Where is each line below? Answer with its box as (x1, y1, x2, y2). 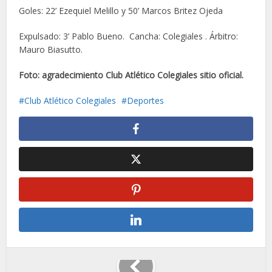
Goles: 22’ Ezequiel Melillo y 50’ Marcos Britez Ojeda (19, 5, 223, 16)
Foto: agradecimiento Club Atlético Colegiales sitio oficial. (19, 69, 244, 81)
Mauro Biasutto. (19, 44, 83, 55)
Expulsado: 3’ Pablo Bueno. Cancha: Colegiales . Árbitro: (19, 30, 239, 42)
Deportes (127, 95, 165, 106)
